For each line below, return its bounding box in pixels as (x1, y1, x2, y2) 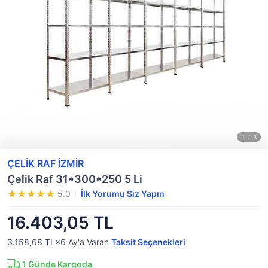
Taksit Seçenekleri (111, 237, 185, 247)
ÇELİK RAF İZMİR (7, 157, 84, 169)
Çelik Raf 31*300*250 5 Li (7, 173, 142, 185)
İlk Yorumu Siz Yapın (81, 188, 165, 199)
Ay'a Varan (66, 237, 111, 247)
